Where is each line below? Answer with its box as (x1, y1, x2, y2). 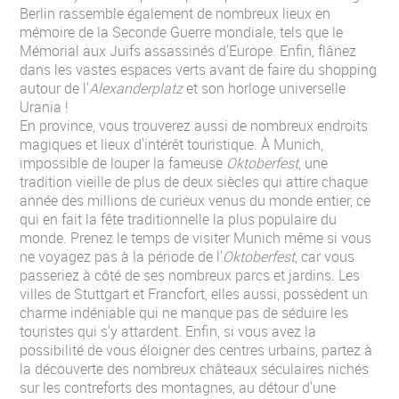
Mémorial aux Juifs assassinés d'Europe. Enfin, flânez (20, 41, 356, 61)
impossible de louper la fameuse (20, 153, 226, 173)
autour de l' (20, 78, 89, 98)
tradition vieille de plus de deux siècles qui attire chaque (20, 172, 368, 191)
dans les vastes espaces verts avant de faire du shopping (20, 60, 377, 79)
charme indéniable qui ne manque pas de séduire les (20, 303, 348, 322)
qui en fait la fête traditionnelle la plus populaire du (20, 209, 337, 229)
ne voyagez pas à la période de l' (20, 247, 223, 266)
